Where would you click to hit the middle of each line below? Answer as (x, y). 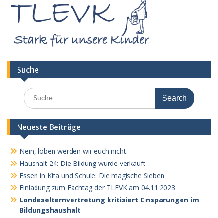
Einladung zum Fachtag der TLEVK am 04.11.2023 (97, 188)
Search (34, 92)
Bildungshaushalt (50, 210)
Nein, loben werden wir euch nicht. (73, 151)
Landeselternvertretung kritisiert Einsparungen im (109, 200)
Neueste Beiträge (49, 127)
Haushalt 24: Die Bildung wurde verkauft (82, 163)
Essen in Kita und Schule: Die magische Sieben (92, 175)
